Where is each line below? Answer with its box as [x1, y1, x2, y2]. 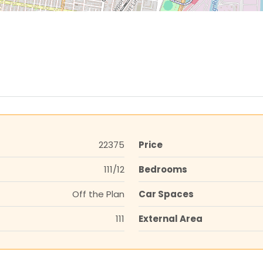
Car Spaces [139, 187, 194, 200]
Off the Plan [72, 187, 124, 200]
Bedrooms [139, 163, 187, 176]
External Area [139, 212, 203, 225]
